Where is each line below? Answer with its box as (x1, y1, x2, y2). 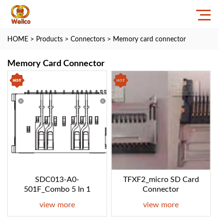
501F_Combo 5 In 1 (23, 185, 91, 193)
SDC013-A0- (35, 175, 79, 183)
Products (36, 36, 63, 43)
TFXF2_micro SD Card (123, 175, 199, 183)
